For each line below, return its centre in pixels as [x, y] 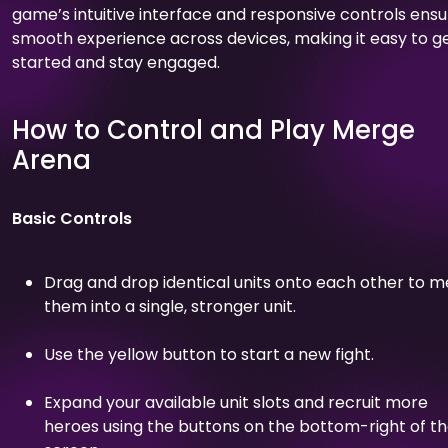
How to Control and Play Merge [213, 129]
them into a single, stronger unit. [170, 306]
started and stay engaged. [116, 62]
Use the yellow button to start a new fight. [209, 354]
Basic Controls [72, 218]
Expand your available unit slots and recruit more [236, 402]
